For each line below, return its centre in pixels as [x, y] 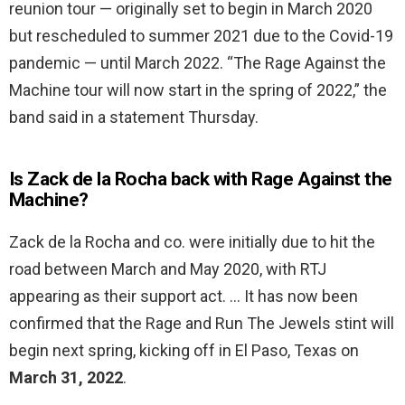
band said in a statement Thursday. [134, 118]
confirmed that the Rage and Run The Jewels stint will [202, 324]
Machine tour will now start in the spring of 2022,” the [198, 90]
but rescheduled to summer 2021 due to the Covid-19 [201, 36]
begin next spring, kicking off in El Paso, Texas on [184, 351]
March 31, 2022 [66, 378]
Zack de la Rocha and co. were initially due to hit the [192, 242]
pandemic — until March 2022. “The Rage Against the [198, 63]
